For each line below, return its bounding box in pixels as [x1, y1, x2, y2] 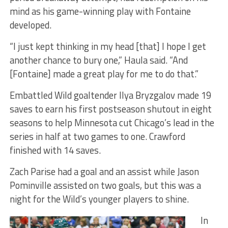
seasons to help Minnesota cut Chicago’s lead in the [9, 115, 214, 130]
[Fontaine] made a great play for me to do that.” [9, 66, 198, 81]
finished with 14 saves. [9, 142, 101, 157]
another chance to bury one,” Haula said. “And [9, 52, 188, 67]
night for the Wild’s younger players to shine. [9, 191, 189, 206]
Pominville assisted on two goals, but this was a [9, 178, 201, 192]
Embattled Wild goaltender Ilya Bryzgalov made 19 [9, 88, 211, 102]
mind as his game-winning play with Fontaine [9, 4, 191, 18]
